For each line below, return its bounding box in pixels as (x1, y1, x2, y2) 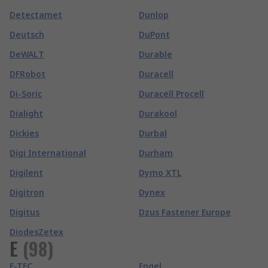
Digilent (10, 167, 43, 178)
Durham (139, 147, 173, 159)
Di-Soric (10, 88, 42, 99)
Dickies (10, 127, 39, 139)
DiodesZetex (10, 226, 63, 237)
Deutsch (10, 29, 44, 40)
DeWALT (10, 48, 44, 60)
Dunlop (139, 9, 169, 20)
